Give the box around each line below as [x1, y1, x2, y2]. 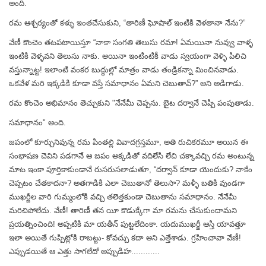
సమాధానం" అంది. [9, 118, 66, 127]
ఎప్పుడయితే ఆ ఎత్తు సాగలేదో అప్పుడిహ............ [9, 247, 160, 256]
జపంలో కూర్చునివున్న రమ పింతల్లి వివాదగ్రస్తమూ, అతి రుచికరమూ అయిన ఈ [9, 138, 248, 147]
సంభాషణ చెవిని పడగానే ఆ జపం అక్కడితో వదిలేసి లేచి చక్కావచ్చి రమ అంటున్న [9, 151, 254, 160]
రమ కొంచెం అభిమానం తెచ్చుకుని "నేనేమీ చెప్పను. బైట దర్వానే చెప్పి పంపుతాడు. [9, 99, 254, 107]
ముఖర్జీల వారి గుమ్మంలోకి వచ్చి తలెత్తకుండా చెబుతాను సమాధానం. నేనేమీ [9, 192, 237, 201]
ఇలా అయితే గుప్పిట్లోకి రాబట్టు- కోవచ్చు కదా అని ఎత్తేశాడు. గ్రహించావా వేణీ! [9, 233, 241, 242]
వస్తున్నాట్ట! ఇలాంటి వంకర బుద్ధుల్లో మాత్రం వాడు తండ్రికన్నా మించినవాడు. [9, 65, 239, 74]
